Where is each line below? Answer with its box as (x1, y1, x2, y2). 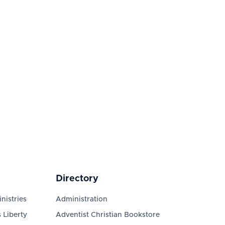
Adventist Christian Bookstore (55, 211, 160, 218)
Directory (55, 174, 98, 183)
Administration (55, 196, 107, 203)
